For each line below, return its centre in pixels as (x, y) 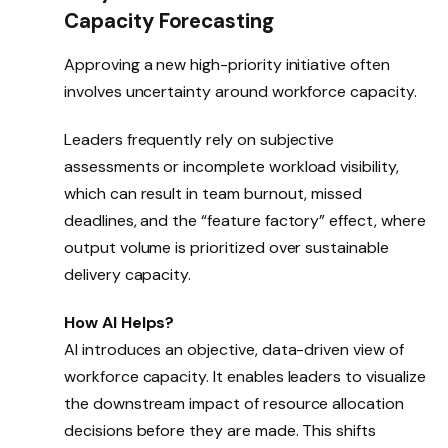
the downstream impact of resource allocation (234, 403)
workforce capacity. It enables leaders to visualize (245, 376)
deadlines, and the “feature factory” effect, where (245, 221)
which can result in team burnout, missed (213, 194)
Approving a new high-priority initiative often (227, 65)
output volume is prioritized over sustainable (226, 248)
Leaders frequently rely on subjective (199, 140)
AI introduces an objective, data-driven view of (234, 349)
